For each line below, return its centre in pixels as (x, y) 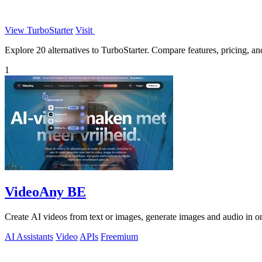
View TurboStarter (39, 30)
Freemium (119, 236)
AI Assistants (29, 236)
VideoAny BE (45, 192)
